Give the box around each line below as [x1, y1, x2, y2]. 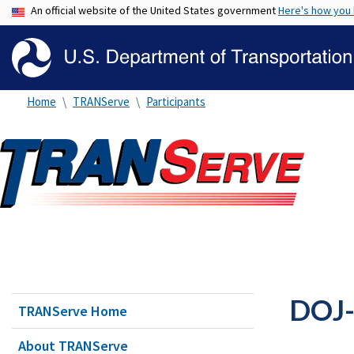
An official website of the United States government [31, 3, 278, 17]
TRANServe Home [18, 302, 127, 320]
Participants [146, 94, 205, 109]
